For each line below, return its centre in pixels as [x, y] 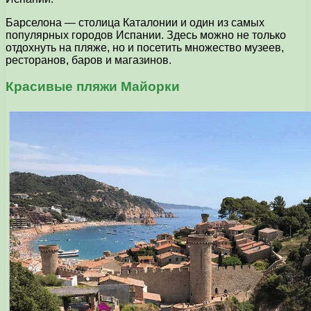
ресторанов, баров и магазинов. [89, 60]
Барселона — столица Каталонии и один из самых [135, 22]
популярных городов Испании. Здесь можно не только [146, 35]
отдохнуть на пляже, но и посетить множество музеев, [145, 47]
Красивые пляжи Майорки [93, 87]
